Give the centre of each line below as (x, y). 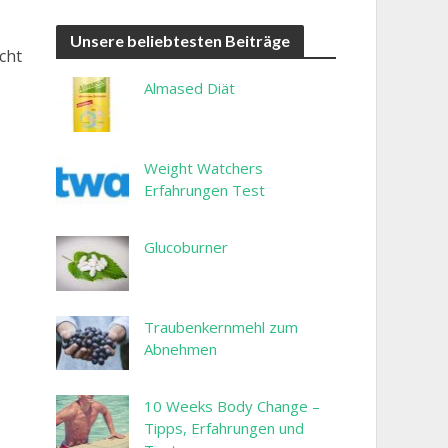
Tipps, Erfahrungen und (224, 428)
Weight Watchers (203, 167)
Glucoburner (186, 247)
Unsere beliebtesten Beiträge (179, 40)
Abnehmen (180, 348)
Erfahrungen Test (204, 189)
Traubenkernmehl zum (221, 326)
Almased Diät (189, 87)
